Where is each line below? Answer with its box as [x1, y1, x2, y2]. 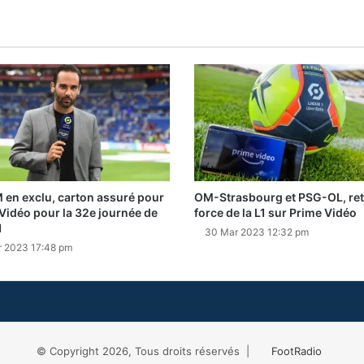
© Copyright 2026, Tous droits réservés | [36, 344, 256, 358]
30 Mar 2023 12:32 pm [205, 226, 309, 239]
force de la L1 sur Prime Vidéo [194, 206, 357, 220]
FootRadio [271, 344, 322, 358]
